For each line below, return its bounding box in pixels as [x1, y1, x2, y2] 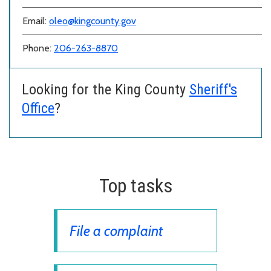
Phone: [22, 42, 54, 54]
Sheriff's [189, 80, 237, 98]
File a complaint [70, 221, 163, 240]
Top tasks [99, 174, 172, 197]
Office [22, 99, 54, 117]
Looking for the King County [22, 80, 189, 98]
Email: [22, 15, 49, 27]
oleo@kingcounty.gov [49, 15, 136, 27]
